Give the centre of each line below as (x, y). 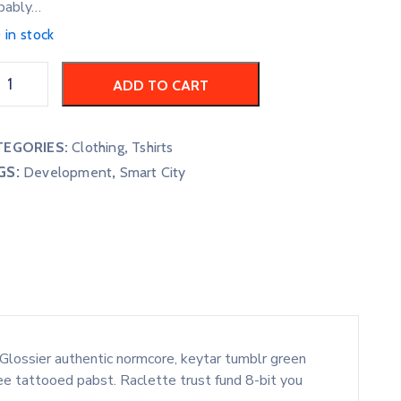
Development (68, 173)
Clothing (98, 148)
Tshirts (153, 148)
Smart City (153, 173)
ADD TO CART (160, 86)
